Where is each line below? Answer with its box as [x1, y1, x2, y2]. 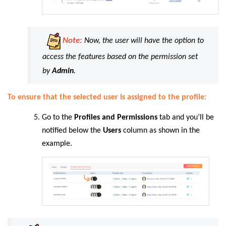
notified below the [42, 126, 103, 135]
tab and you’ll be [159, 113, 214, 122]
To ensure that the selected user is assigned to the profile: [8, 93, 206, 102]
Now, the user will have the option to [82, 37, 204, 45]
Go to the [42, 113, 74, 122]
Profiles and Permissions [74, 113, 159, 122]
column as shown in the [123, 126, 200, 135]
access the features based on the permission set [42, 52, 198, 61]
